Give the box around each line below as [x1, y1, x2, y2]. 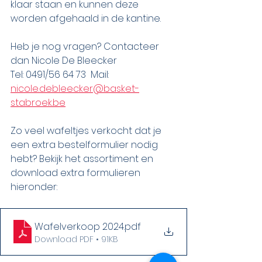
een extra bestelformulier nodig [11, 137, 160, 151]
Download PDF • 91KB [35, 233, 118, 245]
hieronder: [11, 180, 57, 194]
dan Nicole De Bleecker [11, 53, 117, 67]
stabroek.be [11, 95, 65, 109]
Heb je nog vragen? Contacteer [11, 39, 161, 53]
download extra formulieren [11, 166, 143, 180]
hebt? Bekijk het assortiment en [11, 151, 156, 166]
